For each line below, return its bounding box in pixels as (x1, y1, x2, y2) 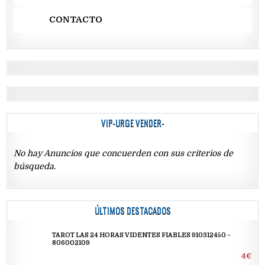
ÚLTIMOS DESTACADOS (94, 203, 171, 217)
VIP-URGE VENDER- (101, 115, 164, 129)
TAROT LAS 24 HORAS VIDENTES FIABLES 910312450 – (52, 232, 231, 240)
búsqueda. (14, 161, 56, 171)
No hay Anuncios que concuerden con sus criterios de (14, 148, 234, 158)
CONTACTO (49, 14, 103, 25)
